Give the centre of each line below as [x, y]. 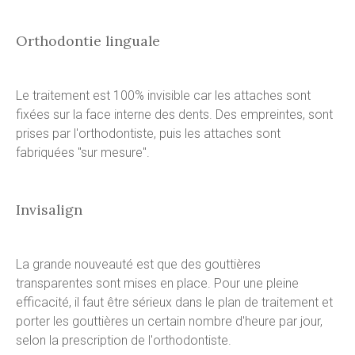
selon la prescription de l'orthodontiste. [124, 340]
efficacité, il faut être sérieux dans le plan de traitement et [174, 302]
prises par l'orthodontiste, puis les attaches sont [148, 134]
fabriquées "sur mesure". [83, 153]
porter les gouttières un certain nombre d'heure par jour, [169, 321]
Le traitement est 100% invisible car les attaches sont [163, 96]
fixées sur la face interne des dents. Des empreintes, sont [174, 115]
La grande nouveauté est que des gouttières [138, 264]
